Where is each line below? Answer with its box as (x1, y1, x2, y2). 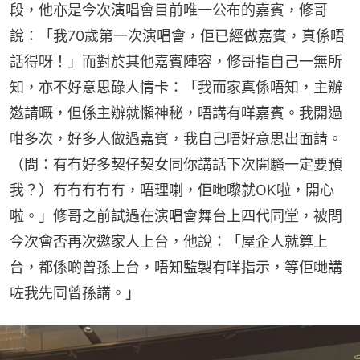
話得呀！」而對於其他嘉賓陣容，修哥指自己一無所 (10, 53, 342, 71)
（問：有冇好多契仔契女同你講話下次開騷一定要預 (10, 156, 342, 174)
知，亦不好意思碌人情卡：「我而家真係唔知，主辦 (10, 79, 342, 96)
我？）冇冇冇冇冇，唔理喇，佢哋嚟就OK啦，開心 (10, 182, 334, 199)
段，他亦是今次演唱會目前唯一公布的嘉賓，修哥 (10, 2, 328, 19)
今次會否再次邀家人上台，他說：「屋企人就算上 (10, 233, 328, 251)
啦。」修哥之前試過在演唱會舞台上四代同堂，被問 (10, 207, 342, 225)
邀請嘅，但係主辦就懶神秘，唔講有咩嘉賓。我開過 (10, 104, 342, 122)
